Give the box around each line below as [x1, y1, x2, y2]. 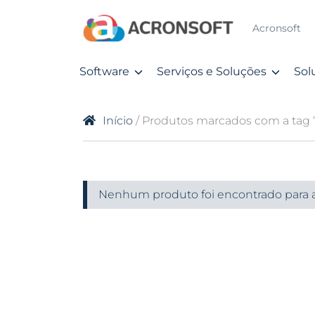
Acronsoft [252, 22, 301, 34]
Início [103, 114, 133, 127]
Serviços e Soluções [157, 65, 266, 78]
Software [79, 65, 129, 78]
